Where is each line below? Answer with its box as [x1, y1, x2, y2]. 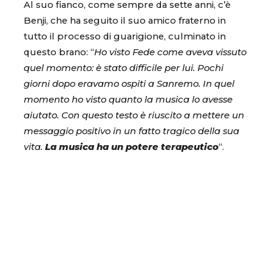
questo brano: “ [24, 46, 94, 58]
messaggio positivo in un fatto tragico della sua [24, 125, 239, 137]
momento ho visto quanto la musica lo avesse [24, 93, 233, 105]
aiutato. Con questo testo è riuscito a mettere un [24, 109, 244, 121]
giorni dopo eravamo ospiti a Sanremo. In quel [24, 78, 234, 89]
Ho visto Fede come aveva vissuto [94, 46, 246, 58]
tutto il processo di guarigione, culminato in [24, 30, 226, 42]
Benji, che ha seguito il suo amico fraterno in [24, 15, 226, 26]
